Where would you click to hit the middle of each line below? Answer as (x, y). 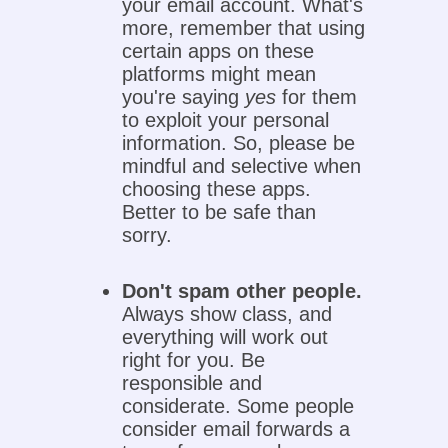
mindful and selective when (242, 166)
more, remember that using (244, 28)
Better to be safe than (219, 212)
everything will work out (225, 337)
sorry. (147, 235)
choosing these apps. (217, 189)
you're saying (184, 97)
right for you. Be (194, 360)
